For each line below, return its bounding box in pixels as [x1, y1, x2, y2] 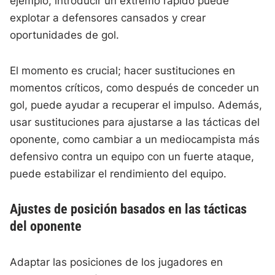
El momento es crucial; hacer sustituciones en [10, 64, 236, 77]
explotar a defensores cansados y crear [10, 12, 206, 25]
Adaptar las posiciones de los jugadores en [10, 256, 223, 269]
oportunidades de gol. [10, 29, 120, 42]
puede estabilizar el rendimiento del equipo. [10, 168, 227, 180]
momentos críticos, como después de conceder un [10, 82, 260, 95]
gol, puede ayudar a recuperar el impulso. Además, [10, 99, 263, 112]
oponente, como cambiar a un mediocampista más [10, 133, 260, 146]
